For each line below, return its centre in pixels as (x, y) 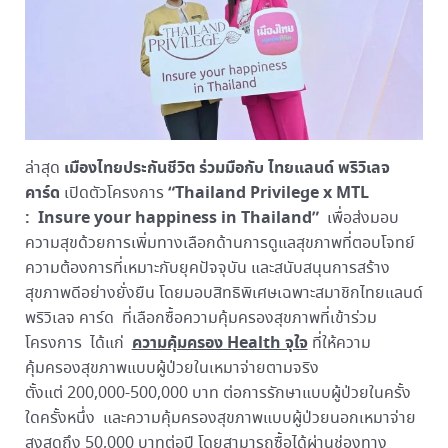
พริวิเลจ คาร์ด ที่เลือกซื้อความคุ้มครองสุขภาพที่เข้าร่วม (200, 318)
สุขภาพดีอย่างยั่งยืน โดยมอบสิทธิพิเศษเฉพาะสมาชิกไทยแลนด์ (223, 293)
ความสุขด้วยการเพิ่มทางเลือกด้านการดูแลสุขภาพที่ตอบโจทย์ (219, 243)
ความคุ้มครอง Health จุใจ (219, 342)
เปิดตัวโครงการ (113, 193)
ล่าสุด (44, 168)
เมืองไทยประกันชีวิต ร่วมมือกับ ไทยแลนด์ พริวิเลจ (226, 167)
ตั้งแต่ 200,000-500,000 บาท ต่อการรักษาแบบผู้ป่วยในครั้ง (217, 393)
